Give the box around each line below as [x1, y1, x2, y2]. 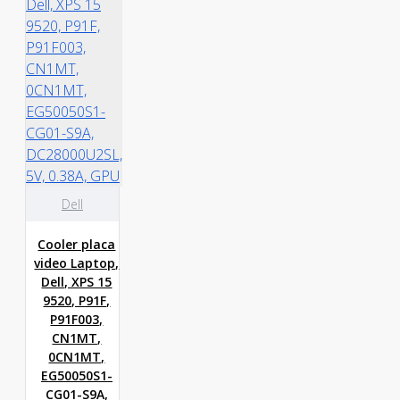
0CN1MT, [48, 348, 105, 365]
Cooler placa [37, 236, 116, 253]
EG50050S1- [40, 367, 112, 384]
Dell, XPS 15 [41, 273, 112, 290]
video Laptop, [34, 254, 120, 271]
